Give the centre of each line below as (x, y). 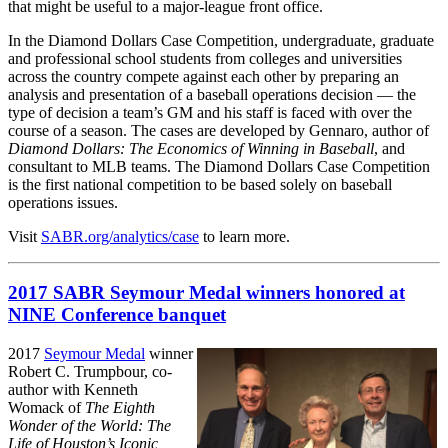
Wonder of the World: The (89, 426)
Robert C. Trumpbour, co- (90, 372)
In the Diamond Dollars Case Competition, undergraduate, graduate (221, 40)
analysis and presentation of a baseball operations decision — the (212, 94)
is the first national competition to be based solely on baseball (200, 184)
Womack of (46, 408)
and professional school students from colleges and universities (205, 58)
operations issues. (63, 202)
